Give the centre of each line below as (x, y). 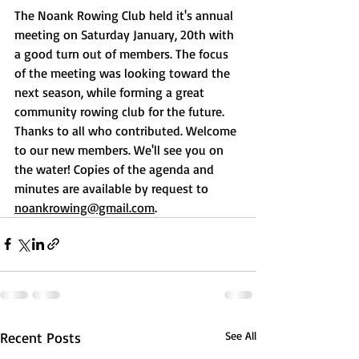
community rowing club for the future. (121, 111)
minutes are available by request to (113, 188)
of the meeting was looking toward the (124, 73)
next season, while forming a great (111, 92)
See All (241, 335)
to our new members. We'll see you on (121, 149)
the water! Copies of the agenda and (116, 169)
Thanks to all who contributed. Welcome (127, 130)
